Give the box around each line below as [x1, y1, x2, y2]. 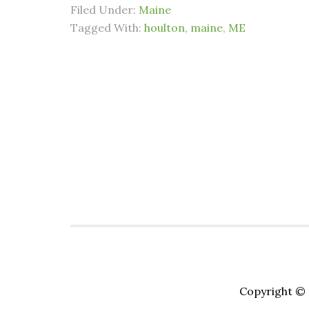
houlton [144, 21, 185, 34]
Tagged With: [70, 21, 144, 34]
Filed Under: [70, 3, 139, 17]
